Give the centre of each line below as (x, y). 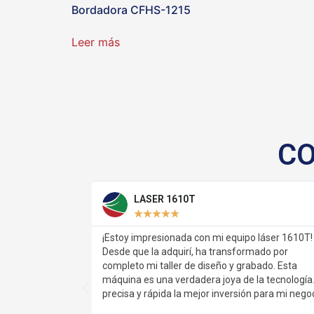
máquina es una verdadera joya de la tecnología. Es (140, 279)
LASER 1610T (90, 199)
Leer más (96, 42)
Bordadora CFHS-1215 (131, 10)
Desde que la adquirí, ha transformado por (121, 251)
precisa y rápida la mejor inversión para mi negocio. (140, 293)
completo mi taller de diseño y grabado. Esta (125, 265)
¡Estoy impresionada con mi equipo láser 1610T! (133, 237)
